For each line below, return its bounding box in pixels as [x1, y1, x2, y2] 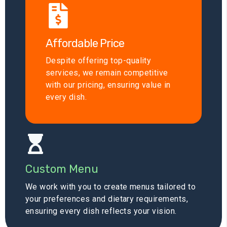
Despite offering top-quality [46, 56, 152, 66]
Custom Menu [25, 162, 98, 176]
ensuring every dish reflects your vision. [25, 206, 177, 216]
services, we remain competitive [46, 68, 168, 78]
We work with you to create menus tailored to [25, 182, 196, 192]
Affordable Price [46, 36, 124, 51]
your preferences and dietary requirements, [25, 194, 188, 204]
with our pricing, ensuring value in [46, 80, 171, 90]
